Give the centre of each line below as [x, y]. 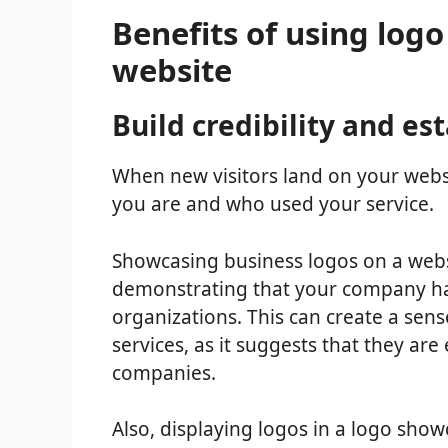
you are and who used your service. [273, 204]
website [172, 70]
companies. [164, 372]
